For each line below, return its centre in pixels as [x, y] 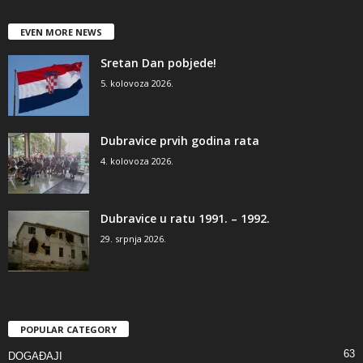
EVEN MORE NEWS [61, 32]
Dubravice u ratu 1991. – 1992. [185, 219]
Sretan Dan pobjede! [158, 63]
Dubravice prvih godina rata [180, 141]
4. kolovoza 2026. [137, 161]
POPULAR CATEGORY [68, 330]
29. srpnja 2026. [133, 239]
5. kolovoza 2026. [137, 83]
